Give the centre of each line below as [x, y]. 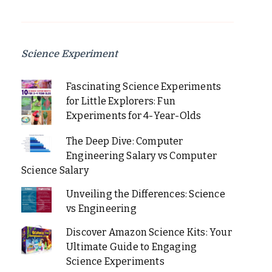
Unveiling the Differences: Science [145, 194]
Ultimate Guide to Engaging [131, 246]
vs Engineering [101, 208]
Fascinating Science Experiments [144, 87]
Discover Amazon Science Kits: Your [149, 232]
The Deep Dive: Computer [124, 141]
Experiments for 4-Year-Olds [134, 116]
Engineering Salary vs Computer [141, 155]
